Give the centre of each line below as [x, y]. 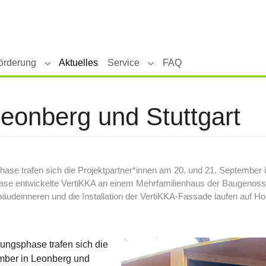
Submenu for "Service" [197, 68]
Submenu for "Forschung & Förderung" [127, 68]
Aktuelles [79, 62]
